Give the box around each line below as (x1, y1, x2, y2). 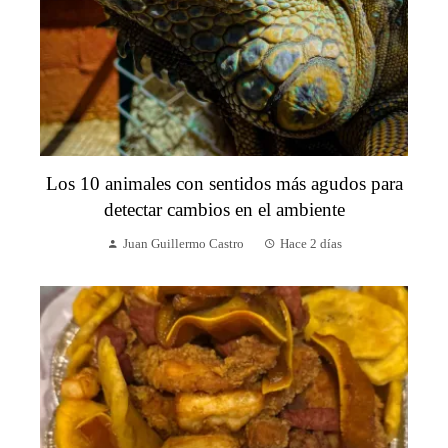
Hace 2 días (279, 237, 342, 252)
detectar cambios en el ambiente (103, 199, 345, 221)
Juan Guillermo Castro (122, 237, 244, 252)
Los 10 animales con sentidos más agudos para (45, 173, 403, 195)
